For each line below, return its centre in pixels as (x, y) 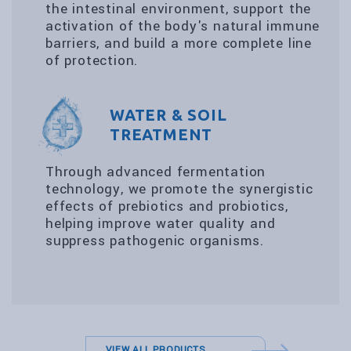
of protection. (92, 61)
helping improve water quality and (161, 224)
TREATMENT (161, 134)
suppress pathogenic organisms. (155, 241)
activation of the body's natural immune (183, 26)
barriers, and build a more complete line (179, 43)
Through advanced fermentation (156, 172)
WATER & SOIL (168, 115)
